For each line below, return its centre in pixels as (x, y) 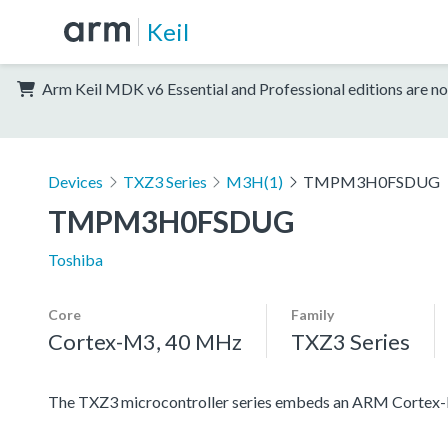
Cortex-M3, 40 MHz (145, 341)
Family (312, 314)
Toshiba (75, 259)
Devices (75, 181)
